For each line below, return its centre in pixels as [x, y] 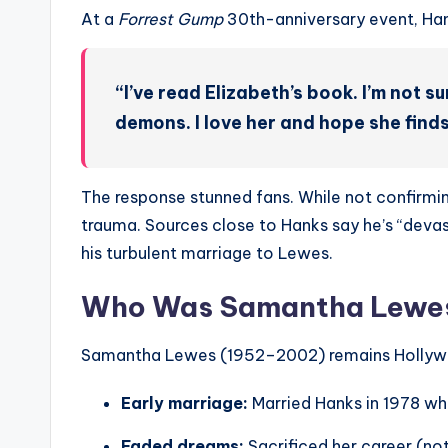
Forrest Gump [170, 19]
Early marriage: [184, 403]
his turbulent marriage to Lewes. [207, 253]
